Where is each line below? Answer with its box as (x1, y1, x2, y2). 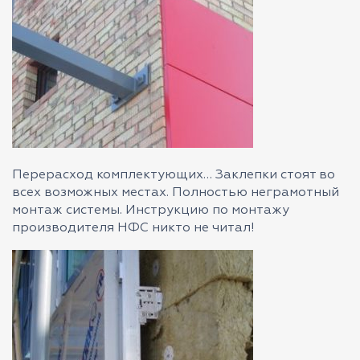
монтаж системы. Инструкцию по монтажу (12, 204, 289, 217)
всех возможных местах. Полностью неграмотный (12, 186, 339, 199)
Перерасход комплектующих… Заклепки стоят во (12, 169, 335, 182)
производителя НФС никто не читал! (12, 222, 255, 235)
